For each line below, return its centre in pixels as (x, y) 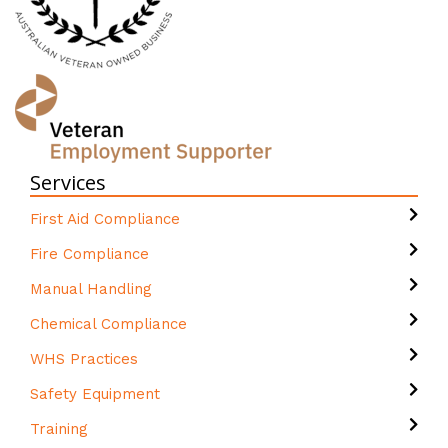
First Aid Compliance (107, 219)
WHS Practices (86, 359)
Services (68, 182)
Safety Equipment (97, 394)
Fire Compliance (89, 254)
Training (61, 429)
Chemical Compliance (111, 324)
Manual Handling (91, 289)
